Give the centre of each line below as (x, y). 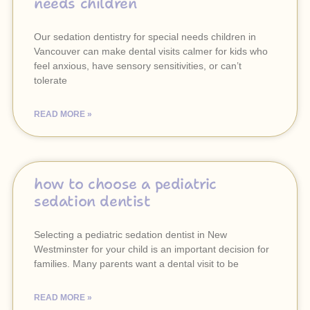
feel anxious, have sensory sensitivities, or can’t (138, 66)
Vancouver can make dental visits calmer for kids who (151, 51)
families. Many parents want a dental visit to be (136, 264)
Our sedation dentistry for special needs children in (145, 37)
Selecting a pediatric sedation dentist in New (130, 235)
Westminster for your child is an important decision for (152, 249)
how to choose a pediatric (126, 184)
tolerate (51, 80)
